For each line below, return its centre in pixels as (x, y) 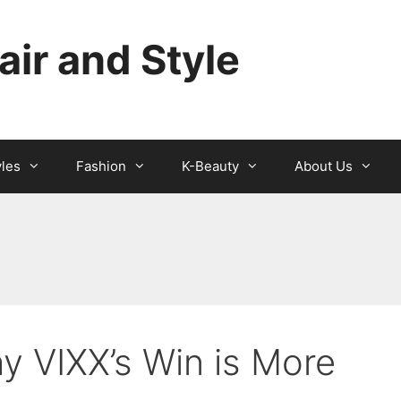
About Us (324, 166)
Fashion (101, 166)
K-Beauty (210, 166)
